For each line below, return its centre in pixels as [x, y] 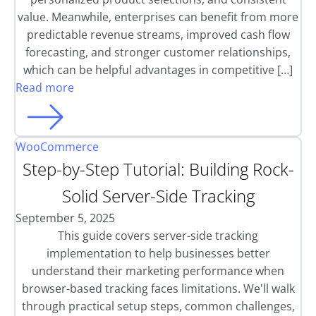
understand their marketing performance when [158, 271]
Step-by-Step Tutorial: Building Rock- [158, 169]
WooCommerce [57, 147]
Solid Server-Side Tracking [158, 196]
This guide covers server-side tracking [158, 236]
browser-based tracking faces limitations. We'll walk [158, 288]
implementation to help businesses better [158, 253]
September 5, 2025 [65, 218]
